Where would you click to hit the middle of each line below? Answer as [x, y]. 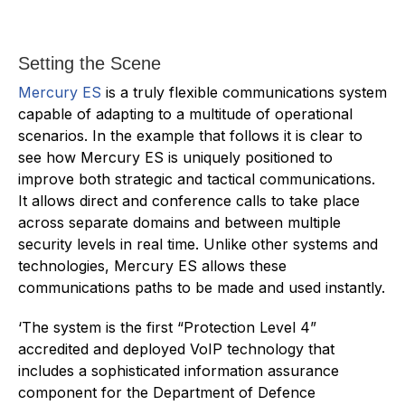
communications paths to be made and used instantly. [202, 287]
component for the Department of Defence [167, 392]
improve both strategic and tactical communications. [197, 179]
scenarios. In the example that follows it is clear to [190, 135]
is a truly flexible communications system [244, 92]
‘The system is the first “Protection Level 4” [167, 327]
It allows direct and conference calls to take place [189, 200]
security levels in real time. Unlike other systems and [198, 244]
